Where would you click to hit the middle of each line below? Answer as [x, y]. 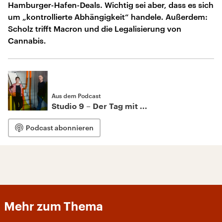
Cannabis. [27, 40]
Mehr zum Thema [54, 207]
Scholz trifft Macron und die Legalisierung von [95, 28]
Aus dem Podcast [76, 96]
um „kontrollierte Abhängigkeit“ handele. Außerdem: [108, 17]
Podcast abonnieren [60, 128]
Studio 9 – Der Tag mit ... [99, 107]
